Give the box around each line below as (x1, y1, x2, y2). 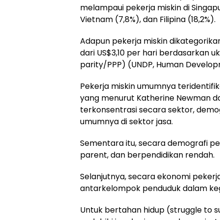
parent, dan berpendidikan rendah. (80, 149, 215, 161)
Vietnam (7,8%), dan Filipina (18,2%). (80, 14, 216, 25)
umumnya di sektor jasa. (80, 116, 173, 127)
